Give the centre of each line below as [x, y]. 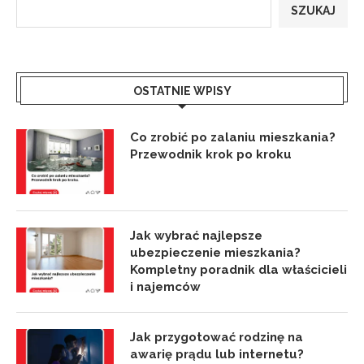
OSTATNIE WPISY [182, 91]
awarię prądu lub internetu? [217, 355]
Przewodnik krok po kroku [211, 155]
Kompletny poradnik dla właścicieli [238, 270]
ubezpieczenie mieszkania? [215, 253]
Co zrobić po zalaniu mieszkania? [233, 138]
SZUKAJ [313, 11]
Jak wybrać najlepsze [196, 236]
